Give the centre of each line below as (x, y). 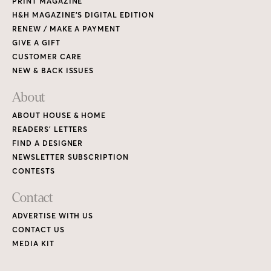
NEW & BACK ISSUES (53, 71)
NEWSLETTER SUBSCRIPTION (71, 157)
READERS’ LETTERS (50, 129)
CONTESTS (34, 171)
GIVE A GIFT (36, 43)
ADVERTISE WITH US (53, 216)
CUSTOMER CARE (47, 57)
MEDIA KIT (33, 244)
